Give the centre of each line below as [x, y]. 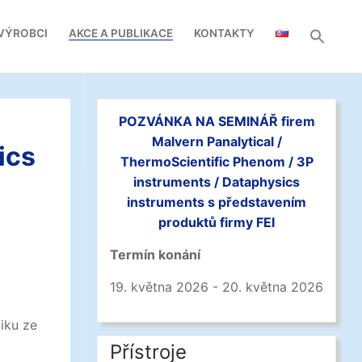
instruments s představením [217, 202]
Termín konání [155, 255]
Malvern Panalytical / [217, 141]
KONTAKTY [224, 33]
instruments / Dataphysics [217, 182]
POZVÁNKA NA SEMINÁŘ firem [217, 121]
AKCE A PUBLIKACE [121, 33]
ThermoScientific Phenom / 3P [217, 162]
